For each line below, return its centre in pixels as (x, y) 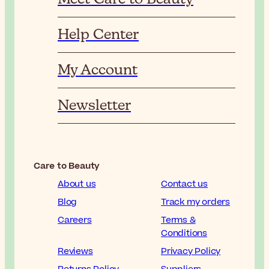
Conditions (184, 234)
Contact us (184, 184)
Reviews (75, 252)
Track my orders (195, 202)
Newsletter (94, 106)
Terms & (178, 220)
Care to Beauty (67, 166)
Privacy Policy (191, 252)
